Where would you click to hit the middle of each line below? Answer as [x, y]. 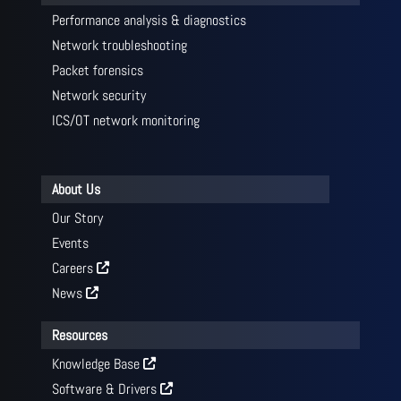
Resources [79, 336]
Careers [74, 269]
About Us [76, 190]
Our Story [77, 218]
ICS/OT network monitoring [125, 121]
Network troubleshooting [119, 46]
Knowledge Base [97, 364]
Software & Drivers [106, 389]
